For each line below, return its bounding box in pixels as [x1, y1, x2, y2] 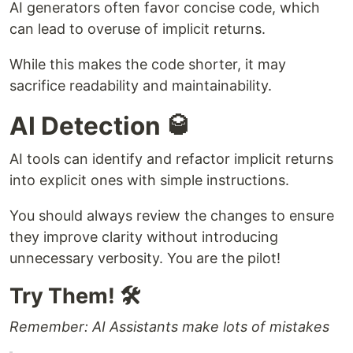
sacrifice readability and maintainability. [9, 77, 272, 95]
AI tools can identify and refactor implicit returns [9, 150, 333, 168]
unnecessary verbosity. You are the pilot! [9, 250, 281, 267]
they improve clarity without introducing [9, 229, 278, 246]
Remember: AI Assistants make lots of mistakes [9, 318, 329, 336]
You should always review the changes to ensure [9, 207, 334, 225]
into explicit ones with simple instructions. [9, 172, 289, 189]
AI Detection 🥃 [9, 110, 191, 142]
